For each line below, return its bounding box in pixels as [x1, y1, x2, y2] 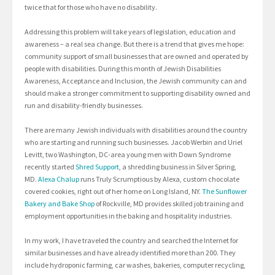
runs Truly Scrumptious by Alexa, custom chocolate [79, 174, 239, 184]
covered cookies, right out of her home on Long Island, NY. [25, 187, 202, 196]
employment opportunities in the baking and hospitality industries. [25, 211, 232, 221]
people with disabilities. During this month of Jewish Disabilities [25, 64, 221, 74]
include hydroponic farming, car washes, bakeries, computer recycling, [25, 260, 246, 270]
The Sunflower [202, 187, 247, 196]
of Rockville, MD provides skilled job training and [95, 199, 244, 209]
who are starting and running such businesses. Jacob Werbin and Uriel [25, 137, 242, 147]
